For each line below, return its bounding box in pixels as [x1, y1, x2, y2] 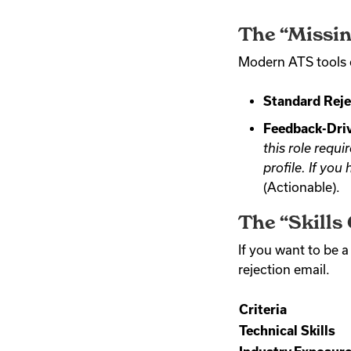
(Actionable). [263, 179, 340, 194]
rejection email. [238, 262, 330, 277]
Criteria [239, 302, 287, 317]
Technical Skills [239, 323, 335, 338]
